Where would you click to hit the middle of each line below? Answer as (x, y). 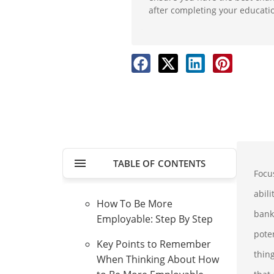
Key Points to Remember (154, 244)
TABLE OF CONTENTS (159, 163)
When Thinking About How (158, 259)
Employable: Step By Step (155, 219)
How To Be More (135, 203)
